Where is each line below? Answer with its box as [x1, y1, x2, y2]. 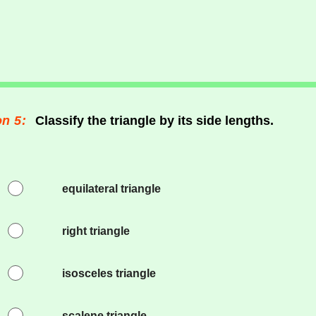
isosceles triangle [61, 267, 156, 279]
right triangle [61, 225, 130, 237]
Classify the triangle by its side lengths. [35, 114, 274, 128]
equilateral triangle [61, 183, 161, 195]
